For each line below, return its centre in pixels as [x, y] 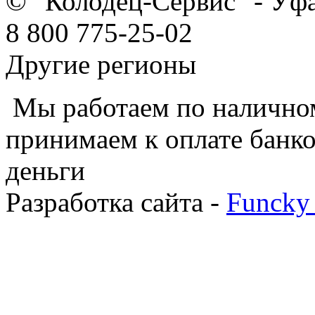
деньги [45, 170]
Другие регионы [101, 64]
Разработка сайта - [116, 202]
